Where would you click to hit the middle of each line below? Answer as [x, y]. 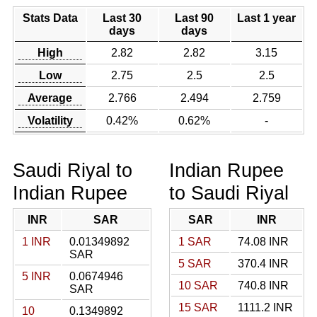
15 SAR [198, 307]
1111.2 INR [265, 307]
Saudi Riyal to [72, 170]
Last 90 [195, 18]
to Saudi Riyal [229, 193]
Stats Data [50, 18]
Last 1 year [267, 18]
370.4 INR [263, 264]
